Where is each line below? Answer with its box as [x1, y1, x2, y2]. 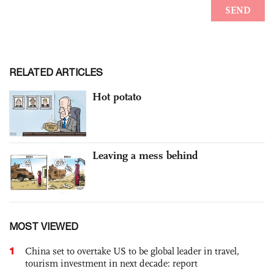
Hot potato [92, 89, 141, 103]
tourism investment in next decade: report [25, 257, 198, 269]
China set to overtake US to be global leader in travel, [25, 245, 239, 257]
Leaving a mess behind [92, 149, 198, 163]
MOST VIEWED [9, 220, 78, 232]
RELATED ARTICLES [9, 66, 103, 78]
